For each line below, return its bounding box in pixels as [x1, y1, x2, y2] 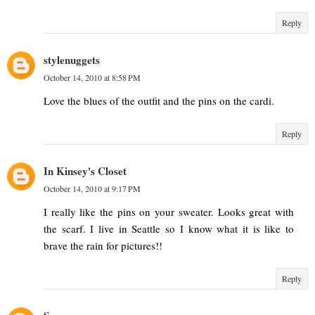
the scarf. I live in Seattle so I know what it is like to [44, 221, 294, 236]
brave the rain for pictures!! [44, 238, 162, 253]
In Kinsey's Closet [44, 163, 127, 179]
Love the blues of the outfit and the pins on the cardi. [44, 94, 274, 108]
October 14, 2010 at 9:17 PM [44, 183, 141, 195]
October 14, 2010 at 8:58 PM [44, 72, 141, 84]
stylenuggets [44, 52, 100, 68]
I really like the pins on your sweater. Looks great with [44, 205, 294, 219]
